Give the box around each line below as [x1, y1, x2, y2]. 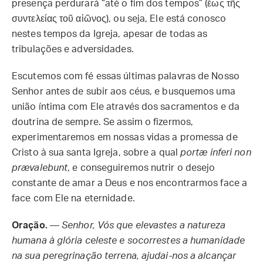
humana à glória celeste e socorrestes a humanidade [12, 236, 245, 245]
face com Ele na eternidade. [12, 194, 135, 203]
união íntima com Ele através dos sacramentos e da [12, 102, 240, 112]
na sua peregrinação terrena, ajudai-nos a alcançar [12, 251, 237, 261]
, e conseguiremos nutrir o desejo [68, 163, 215, 173]
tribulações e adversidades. [12, 45, 134, 54]
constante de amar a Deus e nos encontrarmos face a [12, 178, 248, 188]
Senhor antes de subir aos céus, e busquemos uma [12, 87, 235, 96]
